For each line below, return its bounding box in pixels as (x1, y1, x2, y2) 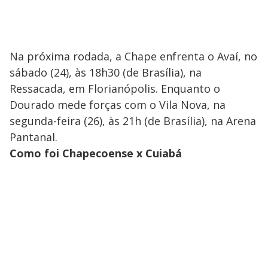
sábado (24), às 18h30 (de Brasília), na (10, 65, 202, 80)
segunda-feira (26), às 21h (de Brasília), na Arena (10, 114, 256, 129)
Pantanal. (10, 130, 57, 145)
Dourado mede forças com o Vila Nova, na (10, 98, 226, 112)
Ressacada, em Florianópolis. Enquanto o (10, 81, 220, 96)
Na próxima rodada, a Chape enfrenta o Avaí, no (10, 49, 257, 64)
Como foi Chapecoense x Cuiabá (10, 146, 182, 161)
